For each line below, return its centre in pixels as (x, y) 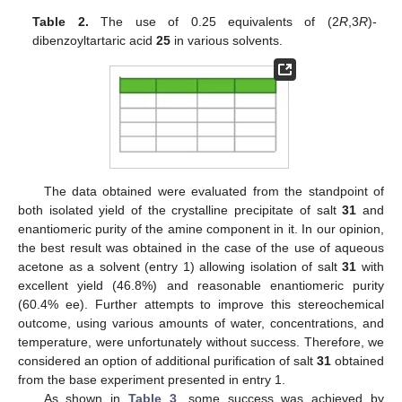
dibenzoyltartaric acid (95, 40)
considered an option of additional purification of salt (167, 360)
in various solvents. (227, 40)
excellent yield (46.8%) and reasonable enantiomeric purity (201, 285)
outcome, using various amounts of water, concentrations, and (201, 323)
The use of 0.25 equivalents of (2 (214, 21)
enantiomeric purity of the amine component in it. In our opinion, (201, 228)
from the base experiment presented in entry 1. (152, 379)
